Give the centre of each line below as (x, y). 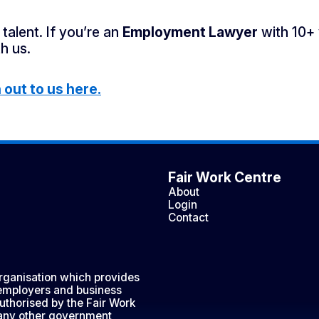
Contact (188, 217)
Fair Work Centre (225, 177)
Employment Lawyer (190, 32)
